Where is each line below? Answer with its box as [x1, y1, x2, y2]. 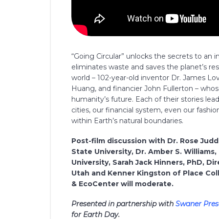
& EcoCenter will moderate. [71, 179, 174, 189]
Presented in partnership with [71, 199, 176, 209]
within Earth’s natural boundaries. [71, 116, 184, 125]
